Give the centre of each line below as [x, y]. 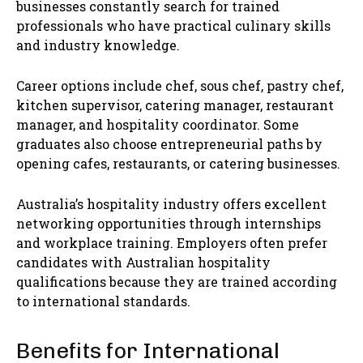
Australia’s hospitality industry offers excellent [171, 204]
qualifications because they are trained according [177, 282]
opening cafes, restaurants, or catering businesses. [178, 164]
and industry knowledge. [98, 45]
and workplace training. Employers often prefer [172, 243]
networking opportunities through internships [169, 224]
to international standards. [103, 301]
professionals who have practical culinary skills [173, 26]
